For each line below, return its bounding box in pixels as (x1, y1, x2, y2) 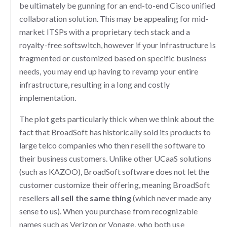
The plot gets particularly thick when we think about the (19, 114, 214, 124)
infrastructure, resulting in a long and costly (19, 80, 170, 90)
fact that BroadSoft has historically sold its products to (19, 127, 211, 137)
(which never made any (131, 193, 212, 203)
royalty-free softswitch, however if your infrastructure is (19, 40, 216, 50)
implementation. (19, 93, 77, 103)
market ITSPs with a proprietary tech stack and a (19, 27, 190, 37)
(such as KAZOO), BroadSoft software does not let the (19, 167, 210, 177)
